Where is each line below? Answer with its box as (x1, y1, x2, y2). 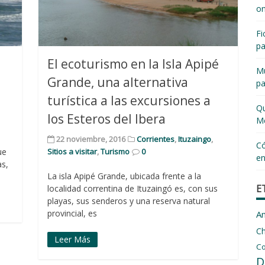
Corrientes (137, 134, 175, 145)
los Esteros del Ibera (47, 111, 166, 128)
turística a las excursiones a (47, 92, 211, 109)
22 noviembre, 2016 (56, 134, 126, 145)
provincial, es (47, 208, 98, 219)
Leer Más (54, 234, 91, 245)
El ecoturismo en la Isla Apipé (47, 56, 219, 73)
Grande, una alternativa (47, 74, 189, 91)
